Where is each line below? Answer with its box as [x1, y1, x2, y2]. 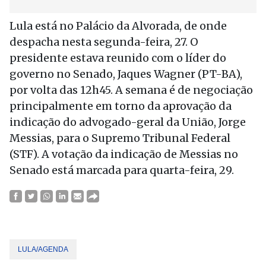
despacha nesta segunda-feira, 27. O [9, 35, 198, 49]
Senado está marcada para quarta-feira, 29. [9, 163, 234, 177]
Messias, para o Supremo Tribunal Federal [9, 131, 230, 145]
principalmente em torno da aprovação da [9, 99, 232, 113]
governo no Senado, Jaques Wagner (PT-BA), [9, 67, 242, 81]
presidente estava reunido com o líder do [9, 51, 226, 65]
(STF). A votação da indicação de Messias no [9, 147, 238, 161]
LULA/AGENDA [18, 245, 68, 254]
